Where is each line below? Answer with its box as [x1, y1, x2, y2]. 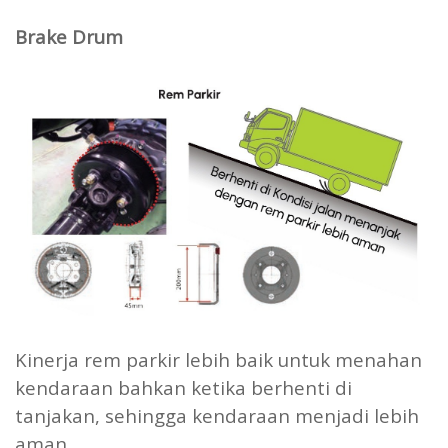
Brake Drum [15, 24, 123, 50]
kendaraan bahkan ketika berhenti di [15, 375, 352, 401]
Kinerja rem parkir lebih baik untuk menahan [15, 347, 422, 373]
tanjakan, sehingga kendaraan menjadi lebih [15, 403, 419, 429]
